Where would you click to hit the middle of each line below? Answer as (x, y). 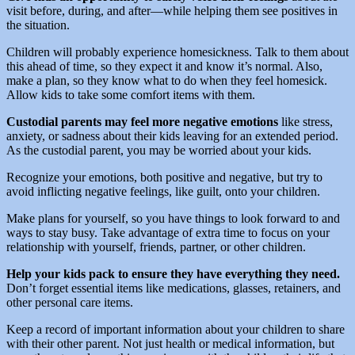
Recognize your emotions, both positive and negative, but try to (164, 177)
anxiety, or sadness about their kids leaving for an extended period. (172, 136)
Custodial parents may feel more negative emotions (142, 121)
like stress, (305, 121)
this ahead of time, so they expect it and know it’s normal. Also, (164, 66)
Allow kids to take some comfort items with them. (131, 94)
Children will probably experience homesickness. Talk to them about (177, 52)
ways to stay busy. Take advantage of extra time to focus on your (168, 232)
